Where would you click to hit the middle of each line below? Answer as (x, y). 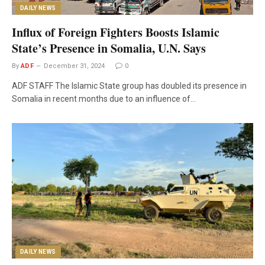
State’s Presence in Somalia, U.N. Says (109, 48)
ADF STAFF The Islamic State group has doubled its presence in (129, 85)
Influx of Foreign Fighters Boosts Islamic (116, 32)
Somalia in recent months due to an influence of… (104, 98)
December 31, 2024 (75, 66)
